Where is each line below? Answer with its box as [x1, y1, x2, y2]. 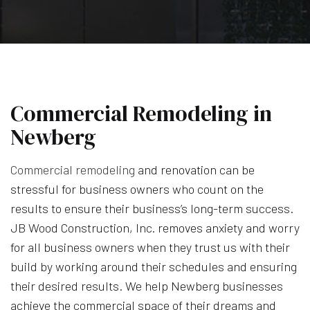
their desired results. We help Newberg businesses [10, 277, 283, 293]
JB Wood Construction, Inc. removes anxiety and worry [10, 219, 300, 235]
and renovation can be [135, 161, 255, 177]
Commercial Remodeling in [10, 98, 272, 129]
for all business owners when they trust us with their [10, 239, 290, 255]
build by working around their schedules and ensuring [10, 258, 297, 274]
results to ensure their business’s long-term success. [10, 200, 293, 216]
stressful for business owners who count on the [10, 181, 264, 197]
